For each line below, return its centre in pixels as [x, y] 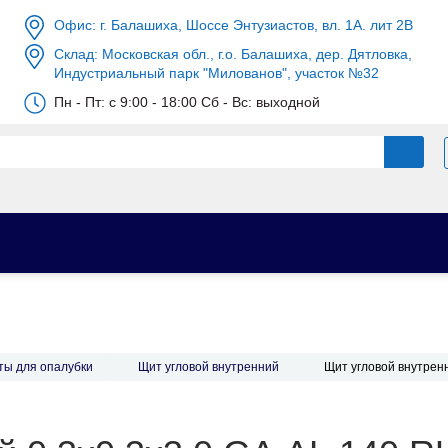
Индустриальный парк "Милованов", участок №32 [216, 73]
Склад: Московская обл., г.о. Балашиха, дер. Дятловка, [233, 54]
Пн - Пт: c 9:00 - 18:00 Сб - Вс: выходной [187, 102]
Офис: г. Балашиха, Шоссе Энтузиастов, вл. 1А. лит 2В [233, 25]
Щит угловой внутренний [208, 367]
